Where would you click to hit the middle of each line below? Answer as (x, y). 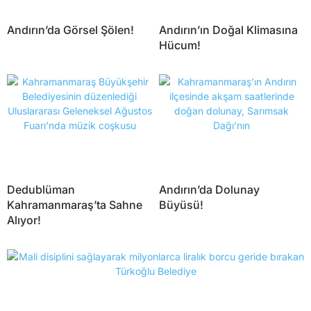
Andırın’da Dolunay (209, 190)
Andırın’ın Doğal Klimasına (228, 30)
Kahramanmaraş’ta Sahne (75, 205)
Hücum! (180, 45)
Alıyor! (24, 220)
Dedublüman (41, 190)
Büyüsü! (181, 205)
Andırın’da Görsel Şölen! (70, 30)
